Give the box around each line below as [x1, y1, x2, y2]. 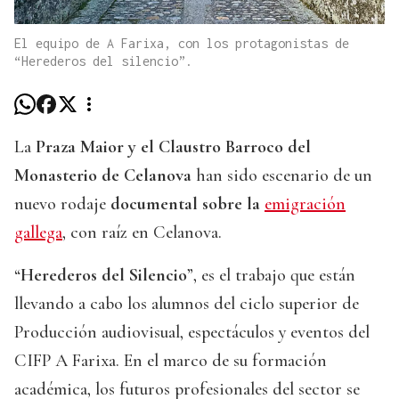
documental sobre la [110, 193, 265, 216]
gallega [14, 222, 62, 244]
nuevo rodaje [14, 193, 110, 216]
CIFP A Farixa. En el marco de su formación [14, 350, 327, 372]
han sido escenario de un [191, 165, 372, 187]
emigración [265, 193, 346, 216]
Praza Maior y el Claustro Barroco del [36, 136, 311, 159]
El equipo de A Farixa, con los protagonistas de [14, 36, 349, 52]
